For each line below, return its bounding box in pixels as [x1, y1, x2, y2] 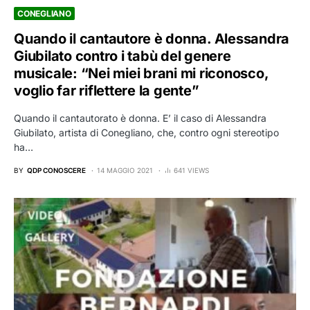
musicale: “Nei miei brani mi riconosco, [14, 65, 268, 82]
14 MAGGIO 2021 [97, 166, 153, 175]
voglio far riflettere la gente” [14, 82, 199, 100]
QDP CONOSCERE [27, 166, 86, 175]
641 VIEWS [174, 166, 209, 175]
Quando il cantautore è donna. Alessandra [14, 30, 289, 48]
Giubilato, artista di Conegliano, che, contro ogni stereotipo [14, 127, 279, 139]
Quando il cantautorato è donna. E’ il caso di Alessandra [14, 112, 266, 125]
